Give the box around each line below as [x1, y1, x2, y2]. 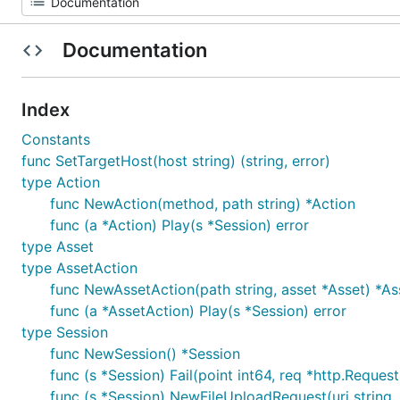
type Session [21, 323, 108, 341]
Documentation [57, 38, 212, 62]
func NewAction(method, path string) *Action [50, 195, 355, 212]
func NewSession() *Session [50, 345, 240, 362]
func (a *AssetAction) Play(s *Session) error [50, 302, 346, 320]
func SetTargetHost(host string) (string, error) [21, 152, 330, 170]
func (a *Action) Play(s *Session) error [50, 216, 309, 234]
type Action [21, 173, 100, 191]
